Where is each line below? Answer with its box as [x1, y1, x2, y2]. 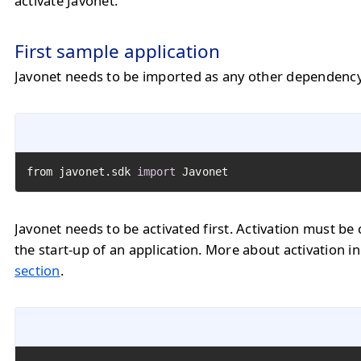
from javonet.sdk [27, 165, 137, 178]
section [15, 261, 60, 280]
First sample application [15, 39, 220, 64]
